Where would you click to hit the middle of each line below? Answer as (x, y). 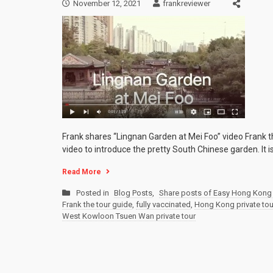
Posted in (94, 193)
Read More (82, 172)
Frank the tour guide (97, 205)
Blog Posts (133, 193)
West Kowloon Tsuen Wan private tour (129, 216)
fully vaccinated (163, 205)
